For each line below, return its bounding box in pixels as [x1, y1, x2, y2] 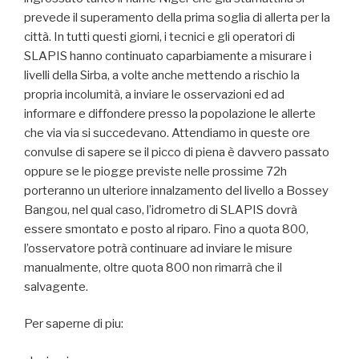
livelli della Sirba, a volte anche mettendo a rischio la [24, 67, 300, 83]
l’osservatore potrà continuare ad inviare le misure [24, 240, 292, 256]
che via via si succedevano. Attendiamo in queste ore [24, 125, 310, 140]
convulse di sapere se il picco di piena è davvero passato [24, 144, 329, 159]
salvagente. [24, 279, 88, 294]
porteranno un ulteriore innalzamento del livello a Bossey [24, 183, 329, 198]
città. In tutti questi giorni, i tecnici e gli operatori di [24, 29, 295, 44]
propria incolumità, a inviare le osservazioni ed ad [24, 87, 284, 102]
